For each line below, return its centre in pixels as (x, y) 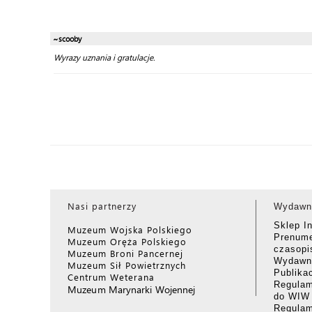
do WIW (292, 296)
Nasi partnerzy (102, 206)
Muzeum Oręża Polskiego (127, 241)
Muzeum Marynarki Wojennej (132, 289)
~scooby (67, 39)
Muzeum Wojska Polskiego (130, 229)
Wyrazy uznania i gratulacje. (104, 57)
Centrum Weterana (111, 277)
